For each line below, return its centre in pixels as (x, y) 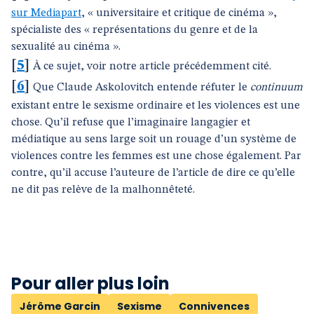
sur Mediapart (46, 13)
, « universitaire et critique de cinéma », (179, 13)
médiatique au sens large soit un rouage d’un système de (154, 139)
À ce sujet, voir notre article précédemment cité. (152, 67)
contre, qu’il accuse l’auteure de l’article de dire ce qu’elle (153, 173)
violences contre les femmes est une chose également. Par (156, 156)
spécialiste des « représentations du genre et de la (135, 30)
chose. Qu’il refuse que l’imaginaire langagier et (131, 123)
